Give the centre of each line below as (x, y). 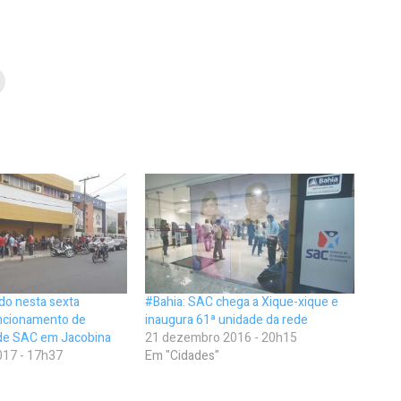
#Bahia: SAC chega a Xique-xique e (242, 302)
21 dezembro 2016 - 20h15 (222, 337)
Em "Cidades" (183, 355)
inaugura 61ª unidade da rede (227, 320)
